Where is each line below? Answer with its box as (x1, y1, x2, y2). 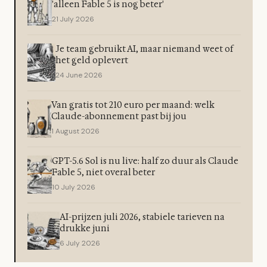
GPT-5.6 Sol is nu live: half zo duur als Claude (52, 156, 239, 167)
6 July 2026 (59, 238, 100, 248)
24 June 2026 (55, 70, 103, 80)
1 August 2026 (51, 126, 100, 136)
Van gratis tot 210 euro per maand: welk (51, 100, 215, 111)
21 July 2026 (52, 14, 95, 24)
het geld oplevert (55, 55, 129, 66)
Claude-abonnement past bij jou (51, 111, 187, 122)
